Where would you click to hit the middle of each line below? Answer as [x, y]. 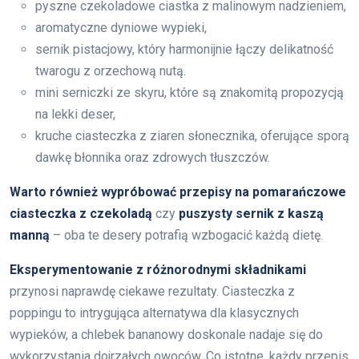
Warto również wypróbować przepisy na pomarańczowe [178, 192]
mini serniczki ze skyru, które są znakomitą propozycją [190, 92]
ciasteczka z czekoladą [81, 213]
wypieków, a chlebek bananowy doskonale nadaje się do [166, 334]
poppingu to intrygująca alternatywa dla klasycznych [154, 313]
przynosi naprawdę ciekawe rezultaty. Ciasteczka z [152, 291]
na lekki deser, [75, 114]
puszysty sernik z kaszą [251, 213]
